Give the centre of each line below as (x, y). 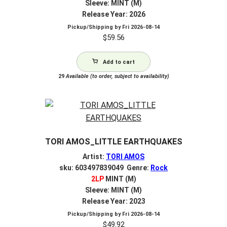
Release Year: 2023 (113, 201)
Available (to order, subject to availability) (117, 76)
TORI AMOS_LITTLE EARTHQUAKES (113, 142)
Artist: (94, 157)
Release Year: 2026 (113, 14)
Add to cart (119, 62)
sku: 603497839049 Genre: (105, 168)
